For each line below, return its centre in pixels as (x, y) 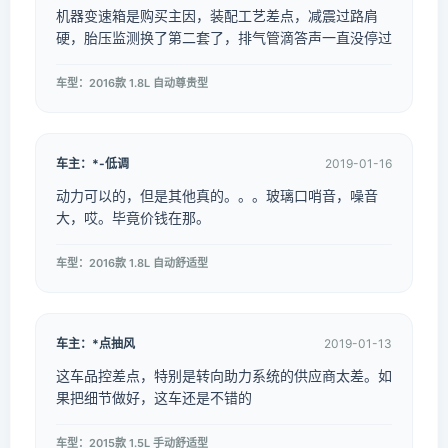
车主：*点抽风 (95, 343)
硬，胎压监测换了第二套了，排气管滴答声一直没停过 (224, 37)
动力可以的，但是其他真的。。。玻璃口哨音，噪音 (217, 195)
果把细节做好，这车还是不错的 (154, 397)
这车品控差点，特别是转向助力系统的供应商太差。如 (224, 375)
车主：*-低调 (92, 163)
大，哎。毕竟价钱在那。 (133, 217)
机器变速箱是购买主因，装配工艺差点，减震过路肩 (217, 15)
